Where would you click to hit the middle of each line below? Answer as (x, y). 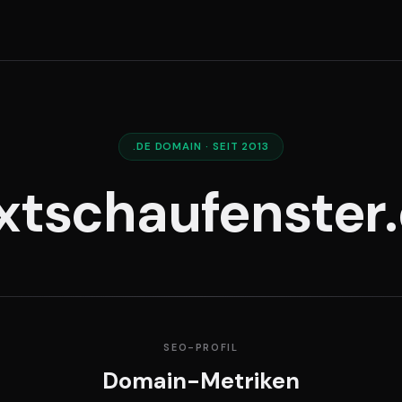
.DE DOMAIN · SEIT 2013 (201, 146)
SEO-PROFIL (201, 347)
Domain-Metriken (201, 381)
